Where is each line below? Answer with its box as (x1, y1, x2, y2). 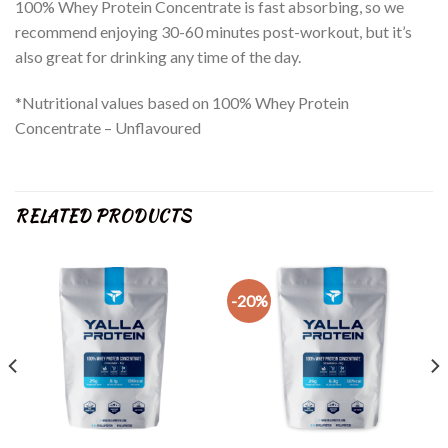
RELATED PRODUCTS (15, 204, 192, 228)
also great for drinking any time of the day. (15, 47, 301, 67)
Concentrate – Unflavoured (15, 117, 201, 137)
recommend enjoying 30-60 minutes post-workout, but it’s (15, 22, 412, 42)
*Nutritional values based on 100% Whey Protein (15, 92, 349, 112)
